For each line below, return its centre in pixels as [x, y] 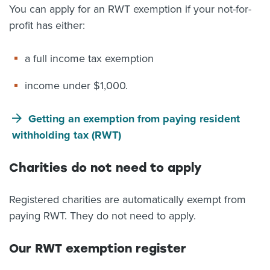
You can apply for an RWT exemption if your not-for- [130, 9]
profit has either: [47, 25]
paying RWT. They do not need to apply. [104, 216]
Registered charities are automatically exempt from [127, 199]
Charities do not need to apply [105, 168]
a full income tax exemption [89, 58]
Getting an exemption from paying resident [134, 119]
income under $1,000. [76, 86]
